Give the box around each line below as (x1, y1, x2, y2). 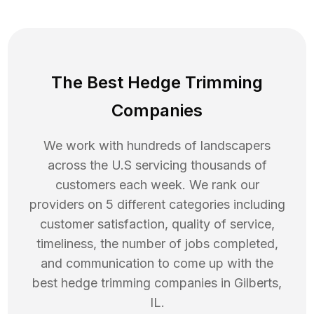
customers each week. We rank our (55, 177, 259, 193)
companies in (151, 275, 234, 291)
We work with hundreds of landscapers (43, 138, 271, 153)
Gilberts (234, 275, 278, 291)
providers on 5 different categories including (29, 197, 285, 212)
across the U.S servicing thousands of (47, 158, 267, 173)
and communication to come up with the (41, 256, 273, 271)
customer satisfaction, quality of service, (39, 217, 275, 232)
